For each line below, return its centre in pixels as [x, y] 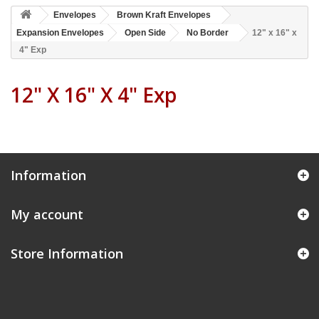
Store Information [67, 253]
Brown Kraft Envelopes [164, 15]
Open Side [145, 33]
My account [47, 214]
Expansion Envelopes [60, 33]
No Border [208, 33]
